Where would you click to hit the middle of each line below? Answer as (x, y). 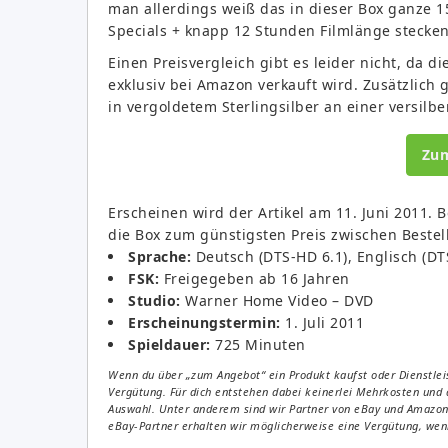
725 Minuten (258, 344)
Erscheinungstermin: (204, 322)
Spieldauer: (169, 344)
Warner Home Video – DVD (277, 300)
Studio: (154, 300)
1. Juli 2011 (322, 322)
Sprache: (159, 256)
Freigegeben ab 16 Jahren (256, 278)
